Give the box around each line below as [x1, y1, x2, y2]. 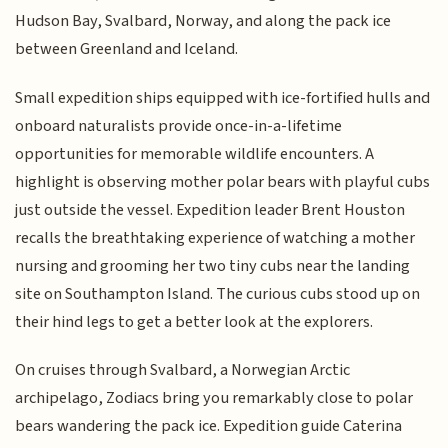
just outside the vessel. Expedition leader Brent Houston [15, 197, 406, 222]
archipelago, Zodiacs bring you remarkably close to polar [15, 386, 414, 411]
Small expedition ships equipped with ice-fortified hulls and [15, 85, 431, 110]
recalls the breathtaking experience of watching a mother [15, 225, 416, 250]
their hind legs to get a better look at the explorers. [15, 309, 374, 334]
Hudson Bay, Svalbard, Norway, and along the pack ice [15, 9, 392, 34]
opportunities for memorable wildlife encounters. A [15, 141, 375, 166]
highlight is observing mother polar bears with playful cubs [15, 169, 431, 194]
